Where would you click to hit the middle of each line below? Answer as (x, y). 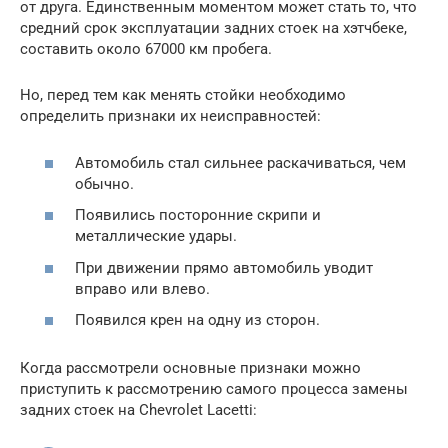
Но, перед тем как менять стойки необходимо (183, 95)
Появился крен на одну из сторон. (197, 320)
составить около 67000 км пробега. (146, 49)
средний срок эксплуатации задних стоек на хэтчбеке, (213, 28)
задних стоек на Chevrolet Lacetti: (138, 410)
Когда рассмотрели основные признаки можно (190, 368)
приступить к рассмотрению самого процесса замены (214, 389)
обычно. (104, 183)
